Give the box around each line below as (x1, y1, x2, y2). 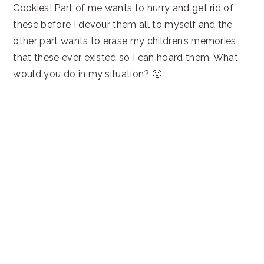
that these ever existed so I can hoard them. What (13, 52, 239, 63)
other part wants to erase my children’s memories (13, 35, 236, 47)
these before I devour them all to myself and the (13, 19, 233, 30)
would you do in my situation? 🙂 (13, 68, 162, 80)
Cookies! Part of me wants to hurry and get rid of (13, 2, 234, 14)
